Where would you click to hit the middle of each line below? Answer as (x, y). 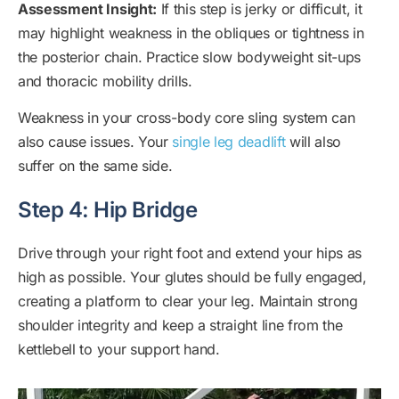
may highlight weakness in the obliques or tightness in (191, 33)
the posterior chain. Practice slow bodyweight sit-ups (190, 57)
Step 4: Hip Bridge (108, 209)
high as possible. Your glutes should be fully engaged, (192, 277)
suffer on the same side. (95, 165)
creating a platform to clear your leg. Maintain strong (188, 301)
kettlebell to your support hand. (119, 349)
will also (313, 141)
